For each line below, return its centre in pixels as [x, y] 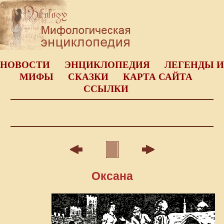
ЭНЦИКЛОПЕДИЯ [107, 65]
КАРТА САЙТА [157, 77]
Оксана [112, 176]
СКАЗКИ [88, 77]
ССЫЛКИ [106, 89]
